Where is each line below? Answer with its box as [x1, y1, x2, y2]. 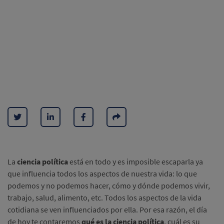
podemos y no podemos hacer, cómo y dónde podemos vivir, [7, 180, 210, 190]
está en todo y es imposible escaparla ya [68, 156, 203, 166]
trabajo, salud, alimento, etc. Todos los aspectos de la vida [7, 192, 201, 202]
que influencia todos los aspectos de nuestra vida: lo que [7, 168, 197, 178]
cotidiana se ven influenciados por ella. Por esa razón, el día [7, 204, 207, 214]
